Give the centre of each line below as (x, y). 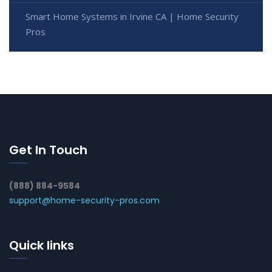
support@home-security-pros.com (84, 201)
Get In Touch (48, 150)
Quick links (42, 246)
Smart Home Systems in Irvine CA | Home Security (132, 17)
